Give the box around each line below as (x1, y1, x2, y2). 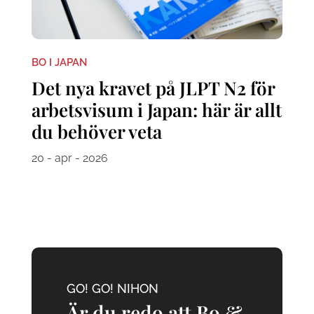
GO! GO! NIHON (66, 280, 158, 296)
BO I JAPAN (31, 55, 88, 69)
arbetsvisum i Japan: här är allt (31, 97, 282, 122)
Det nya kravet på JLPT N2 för (31, 75, 275, 100)
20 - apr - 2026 (31, 151, 108, 165)
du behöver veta (31, 118, 162, 144)
